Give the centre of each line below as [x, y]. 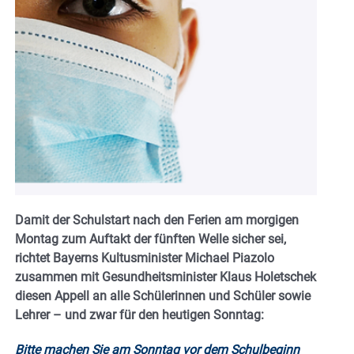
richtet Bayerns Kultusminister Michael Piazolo [145, 258]
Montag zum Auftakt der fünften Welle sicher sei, [151, 239]
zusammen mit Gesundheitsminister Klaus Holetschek [166, 277]
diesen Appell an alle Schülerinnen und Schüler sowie [163, 296]
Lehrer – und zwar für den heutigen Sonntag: [139, 315]
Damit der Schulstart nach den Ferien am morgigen [157, 220]
